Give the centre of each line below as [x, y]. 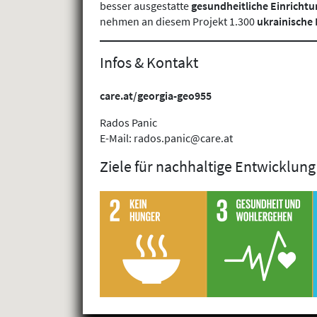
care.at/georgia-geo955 [156, 95]
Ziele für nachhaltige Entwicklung [208, 166]
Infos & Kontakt [149, 63]
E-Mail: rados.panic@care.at [166, 138]
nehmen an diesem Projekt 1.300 [178, 22]
